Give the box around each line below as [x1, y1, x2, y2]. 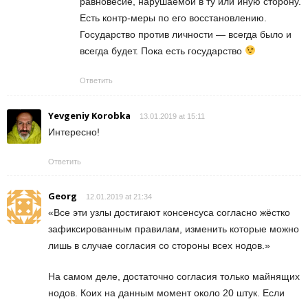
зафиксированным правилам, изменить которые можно [48, 223, 299, 234]
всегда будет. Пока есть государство [80, 45, 245, 56]
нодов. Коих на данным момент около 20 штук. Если [48, 287, 285, 298]
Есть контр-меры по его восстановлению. [80, 12, 267, 23]
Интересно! [48, 126, 100, 137]
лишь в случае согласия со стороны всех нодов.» [48, 239, 270, 251]
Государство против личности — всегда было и [80, 28, 291, 40]
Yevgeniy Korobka [48, 109, 131, 122]
